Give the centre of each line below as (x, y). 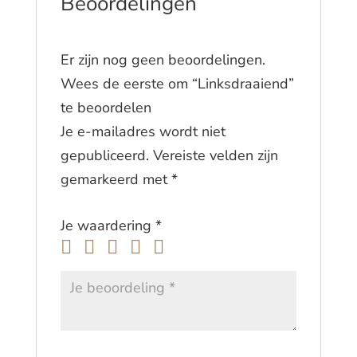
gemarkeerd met (116, 180)
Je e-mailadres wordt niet (143, 132)
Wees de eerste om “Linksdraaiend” (177, 84)
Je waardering (108, 226)
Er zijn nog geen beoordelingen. (163, 60)
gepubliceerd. (104, 156)
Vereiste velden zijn (215, 156)
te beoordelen (106, 108)
